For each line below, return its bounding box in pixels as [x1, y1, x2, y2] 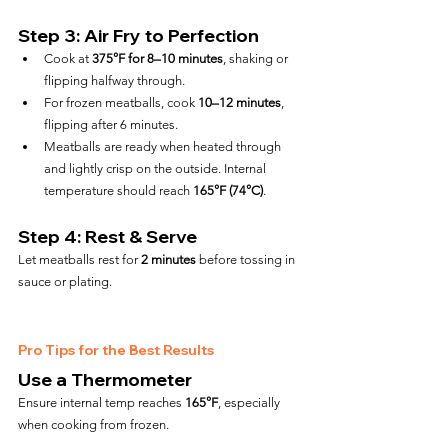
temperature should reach [44, 183, 193, 198]
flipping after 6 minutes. [44, 117, 178, 132]
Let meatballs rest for [18, 252, 141, 267]
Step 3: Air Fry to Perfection [18, 24, 259, 47]
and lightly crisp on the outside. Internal [44, 161, 269, 176]
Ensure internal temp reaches [18, 395, 185, 410]
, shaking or [223, 51, 291, 66]
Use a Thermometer [18, 368, 192, 391]
